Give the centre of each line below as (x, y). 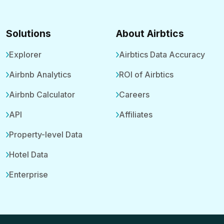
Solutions (28, 33)
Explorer (25, 54)
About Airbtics (150, 33)
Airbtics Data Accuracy (162, 54)
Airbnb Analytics (40, 74)
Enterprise (28, 174)
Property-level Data (46, 134)
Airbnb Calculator (42, 94)
